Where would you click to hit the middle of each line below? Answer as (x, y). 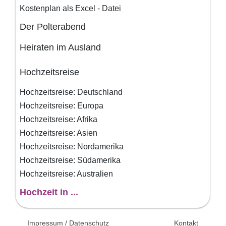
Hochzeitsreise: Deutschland (71, 92)
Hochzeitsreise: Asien (59, 133)
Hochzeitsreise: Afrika (59, 120)
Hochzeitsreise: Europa (62, 106)
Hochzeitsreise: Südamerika (70, 160)
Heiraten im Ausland (61, 48)
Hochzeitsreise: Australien (67, 174)
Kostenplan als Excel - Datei (71, 9)
